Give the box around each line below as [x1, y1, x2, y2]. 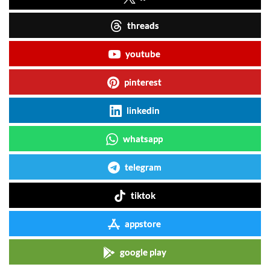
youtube [125, 48, 160, 59]
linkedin [126, 104, 160, 116]
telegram [124, 161, 162, 172]
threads [127, 19, 159, 31]
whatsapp [123, 133, 163, 144]
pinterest [124, 76, 162, 87]
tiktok [130, 189, 155, 201]
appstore [125, 218, 161, 229]
